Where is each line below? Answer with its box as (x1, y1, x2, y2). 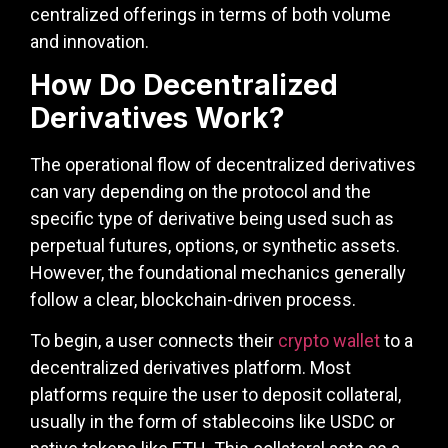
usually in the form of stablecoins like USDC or (30, 411, 395, 433)
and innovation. (30, 30, 149, 52)
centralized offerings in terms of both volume (30, 3, 391, 25)
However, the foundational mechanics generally (30, 261, 406, 283)
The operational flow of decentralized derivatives (30, 153, 416, 175)
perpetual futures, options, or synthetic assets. (30, 234, 400, 256)
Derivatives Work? (30, 100, 285, 135)
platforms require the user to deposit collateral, (30, 384, 401, 406)
